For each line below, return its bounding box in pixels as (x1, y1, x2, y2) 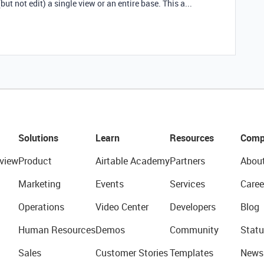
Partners (169, 154, 205, 167)
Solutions (18, 131, 58, 144)
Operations (18, 200, 64, 213)
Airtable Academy (95, 154, 170, 167)
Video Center (95, 200, 148, 213)
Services (169, 177, 205, 190)
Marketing (18, 177, 61, 190)
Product (18, 154, 52, 167)
